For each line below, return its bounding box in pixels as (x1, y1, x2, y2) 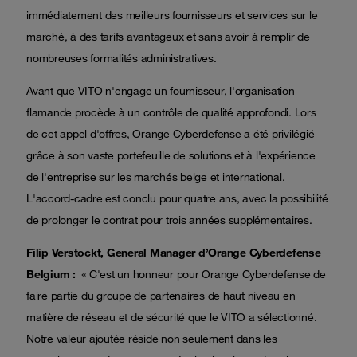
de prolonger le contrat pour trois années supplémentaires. (26, 213, 312, 227)
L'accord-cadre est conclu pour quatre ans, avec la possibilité (26, 191, 328, 206)
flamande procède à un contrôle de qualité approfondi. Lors (26, 105, 316, 120)
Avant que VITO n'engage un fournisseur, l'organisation (26, 84, 295, 98)
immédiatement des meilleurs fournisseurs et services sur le (26, 8, 318, 22)
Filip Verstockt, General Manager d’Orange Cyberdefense (26, 245, 321, 260)
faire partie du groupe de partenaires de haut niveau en (26, 288, 296, 303)
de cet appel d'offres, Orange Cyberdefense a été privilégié (26, 127, 315, 141)
